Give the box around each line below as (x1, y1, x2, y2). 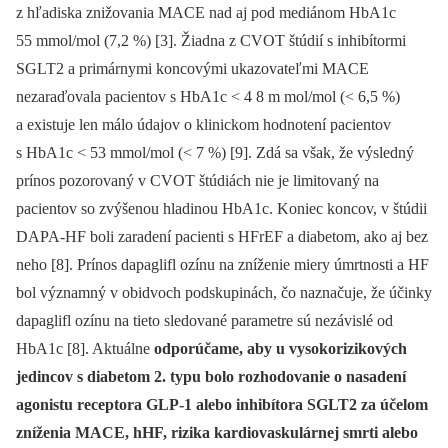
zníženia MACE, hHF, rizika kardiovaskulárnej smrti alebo (16, 423, 418, 441)
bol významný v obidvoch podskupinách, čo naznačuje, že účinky (16, 283, 432, 301)
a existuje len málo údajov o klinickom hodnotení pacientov (16, 115, 391, 133)
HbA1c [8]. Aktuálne (16, 339, 154, 357)
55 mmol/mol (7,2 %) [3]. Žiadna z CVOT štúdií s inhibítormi (16, 31, 406, 49)
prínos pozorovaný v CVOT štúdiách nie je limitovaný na (16, 171, 379, 189)
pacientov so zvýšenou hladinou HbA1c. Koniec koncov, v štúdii (16, 199, 427, 217)
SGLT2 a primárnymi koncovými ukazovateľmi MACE (16, 59, 369, 77)
